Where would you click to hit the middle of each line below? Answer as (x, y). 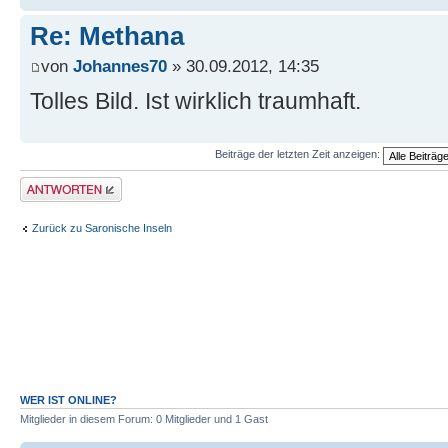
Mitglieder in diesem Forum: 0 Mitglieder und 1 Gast (144, 418)
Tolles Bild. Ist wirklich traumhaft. (195, 100)
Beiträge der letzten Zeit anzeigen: (299, 154)
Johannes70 (120, 65)
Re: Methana (107, 36)
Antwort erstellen (60, 182)
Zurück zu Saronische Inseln (102, 228)
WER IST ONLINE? (68, 399)
